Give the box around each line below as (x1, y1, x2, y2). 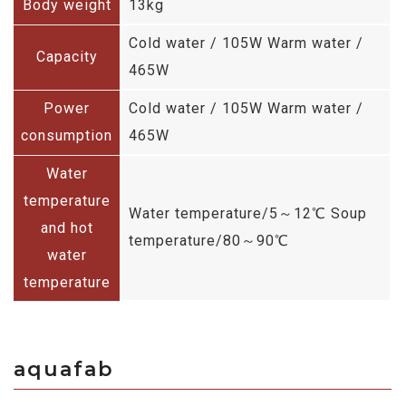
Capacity (35, 47, 98, 65)
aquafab (14, 356, 114, 382)
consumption (21, 126, 112, 144)
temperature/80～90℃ (129, 231, 289, 249)
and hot (40, 218, 93, 237)
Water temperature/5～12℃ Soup (129, 204, 367, 222)
